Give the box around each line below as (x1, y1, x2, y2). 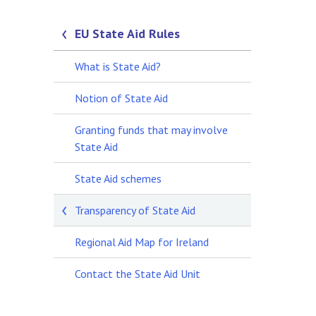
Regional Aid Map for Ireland (75, 235, 209, 249)
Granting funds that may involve (75, 123, 228, 137)
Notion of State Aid (75, 91, 168, 105)
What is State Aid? (75, 59, 161, 73)
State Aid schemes (75, 171, 162, 186)
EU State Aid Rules (75, 25, 180, 42)
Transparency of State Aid (75, 203, 195, 217)
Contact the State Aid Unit (75, 267, 200, 281)
